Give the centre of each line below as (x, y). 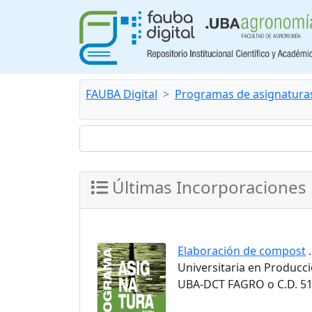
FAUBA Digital (122, 94)
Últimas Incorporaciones (207, 187)
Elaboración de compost (242, 250)
